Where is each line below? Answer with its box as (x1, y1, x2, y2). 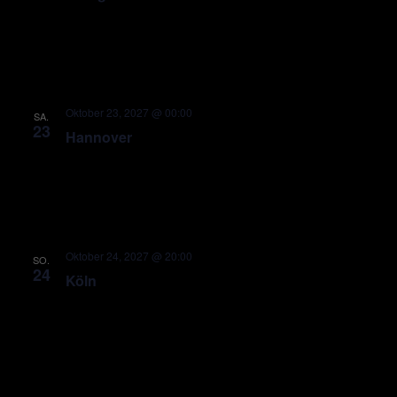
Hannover (65, 127, 132, 147)
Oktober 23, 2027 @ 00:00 (65, 105, 192, 120)
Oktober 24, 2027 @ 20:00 (65, 248, 192, 263)
